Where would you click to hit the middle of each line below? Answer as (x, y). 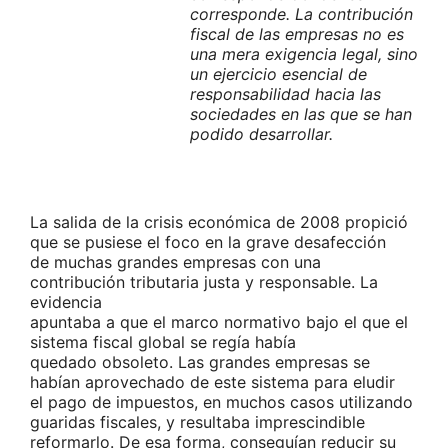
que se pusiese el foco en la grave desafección (208, 242)
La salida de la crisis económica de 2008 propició (219, 222)
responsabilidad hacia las (285, 94)
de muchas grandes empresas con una (175, 262)
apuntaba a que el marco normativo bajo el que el (219, 322)
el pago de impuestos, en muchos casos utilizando (221, 402)
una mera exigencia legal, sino (304, 54)
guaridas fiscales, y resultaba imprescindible (197, 422)
